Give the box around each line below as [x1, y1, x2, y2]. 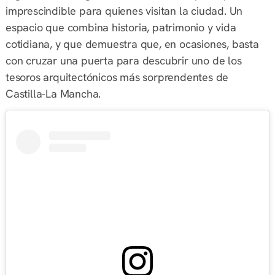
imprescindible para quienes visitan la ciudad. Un [5, 3, 243, 18]
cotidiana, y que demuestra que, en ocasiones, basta [5, 36, 259, 51]
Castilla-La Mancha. [5, 86, 101, 101]
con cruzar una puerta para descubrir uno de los [5, 53, 242, 68]
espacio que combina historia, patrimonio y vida [5, 20, 236, 34]
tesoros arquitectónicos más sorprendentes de [5, 69, 229, 84]
